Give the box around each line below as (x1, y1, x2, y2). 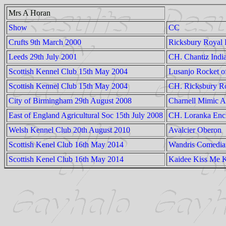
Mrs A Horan (9, 9, 50, 17)
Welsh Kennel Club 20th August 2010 (9, 126, 130, 134)
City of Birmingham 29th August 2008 (9, 96, 132, 105)
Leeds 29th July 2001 (9, 52, 77, 61)
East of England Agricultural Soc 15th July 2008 (9, 111, 163, 120)
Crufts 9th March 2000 (9, 38, 81, 46)
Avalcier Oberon (168, 126, 221, 134)
